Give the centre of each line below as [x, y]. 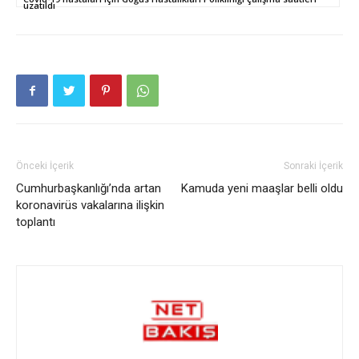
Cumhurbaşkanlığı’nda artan [89, 189]
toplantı [36, 222]
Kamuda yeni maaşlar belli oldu [262, 189]
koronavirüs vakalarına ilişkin [90, 206]
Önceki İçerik [45, 166]
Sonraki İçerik [313, 166]
